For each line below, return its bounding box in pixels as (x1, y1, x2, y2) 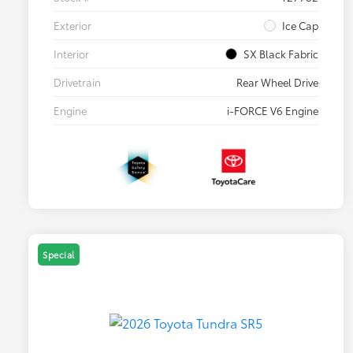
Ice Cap (282, 18, 318, 33)
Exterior (54, 18, 91, 33)
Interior (54, 46, 89, 61)
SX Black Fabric (243, 46, 318, 61)
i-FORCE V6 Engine (227, 103, 318, 118)
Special (43, 248, 75, 262)
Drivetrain (54, 75, 101, 90)
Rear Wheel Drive (236, 75, 318, 90)
